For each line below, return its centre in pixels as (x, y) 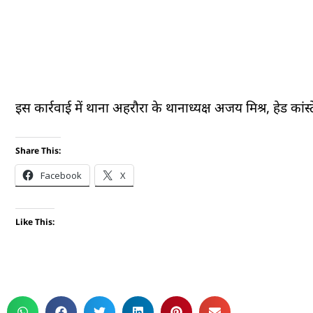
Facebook (61, 175)
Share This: (38, 151)
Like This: (35, 222)
